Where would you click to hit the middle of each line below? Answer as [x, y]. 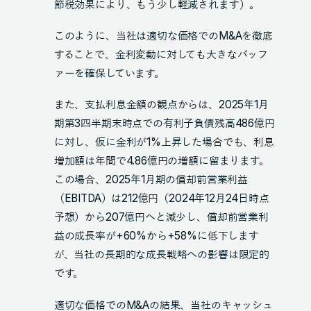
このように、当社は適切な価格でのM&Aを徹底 [163, 36]
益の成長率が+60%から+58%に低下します [156, 236]
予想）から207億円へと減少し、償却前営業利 [161, 217]
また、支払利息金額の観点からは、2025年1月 [161, 105]
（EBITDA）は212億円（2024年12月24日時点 [161, 199]
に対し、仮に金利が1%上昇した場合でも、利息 [164, 142]
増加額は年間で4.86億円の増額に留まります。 [161, 161]
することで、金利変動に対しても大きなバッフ [161, 55]
